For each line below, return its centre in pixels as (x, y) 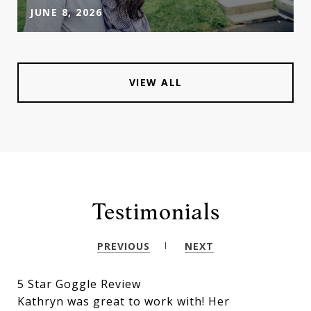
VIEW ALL (155, 82)
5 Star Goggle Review (79, 284)
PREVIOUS (124, 246)
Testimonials (155, 211)
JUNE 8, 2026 (66, 12)
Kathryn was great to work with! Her (124, 301)
